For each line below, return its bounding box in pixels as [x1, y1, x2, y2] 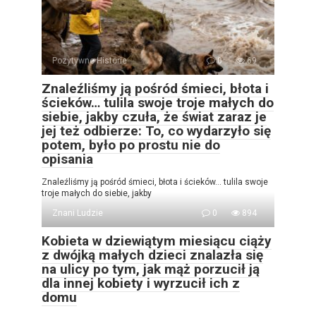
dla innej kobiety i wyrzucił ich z [42, 275, 240, 291]
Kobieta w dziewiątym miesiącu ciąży [42, 233, 272, 249]
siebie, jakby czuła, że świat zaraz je [42, 109, 267, 125]
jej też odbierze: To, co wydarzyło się [42, 123, 271, 139]
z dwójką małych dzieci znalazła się [42, 247, 263, 263]
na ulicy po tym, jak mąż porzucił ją [42, 261, 260, 277]
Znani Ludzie [52, 208, 103, 218]
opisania [42, 151, 93, 167]
